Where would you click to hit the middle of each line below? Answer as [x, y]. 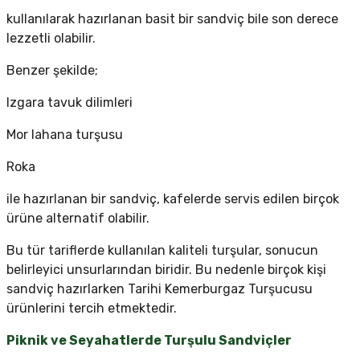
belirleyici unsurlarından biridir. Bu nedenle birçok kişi [166, 270]
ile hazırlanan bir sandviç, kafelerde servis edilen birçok [173, 199]
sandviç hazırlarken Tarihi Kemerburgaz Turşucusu [160, 289]
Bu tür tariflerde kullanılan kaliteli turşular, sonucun [162, 251]
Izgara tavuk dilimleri [70, 103]
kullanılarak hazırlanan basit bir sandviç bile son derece [172, 19]
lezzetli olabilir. [51, 39]
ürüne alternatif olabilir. [78, 219]
